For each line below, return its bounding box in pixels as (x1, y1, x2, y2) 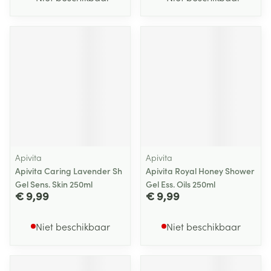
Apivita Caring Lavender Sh (15, 165, 122, 177)
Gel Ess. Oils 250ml (146, 178, 215, 190)
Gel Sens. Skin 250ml (15, 178, 93, 190)
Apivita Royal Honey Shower (146, 165, 255, 177)
